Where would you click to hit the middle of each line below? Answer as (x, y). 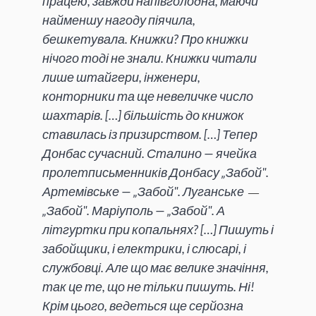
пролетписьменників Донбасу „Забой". (156, 172)
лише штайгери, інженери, (121, 77)
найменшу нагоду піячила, (119, 19)
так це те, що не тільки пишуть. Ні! (148, 286)
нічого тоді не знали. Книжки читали (150, 57)
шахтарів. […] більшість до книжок (143, 115)
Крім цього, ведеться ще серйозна (143, 305)
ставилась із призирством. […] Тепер (150, 134)
